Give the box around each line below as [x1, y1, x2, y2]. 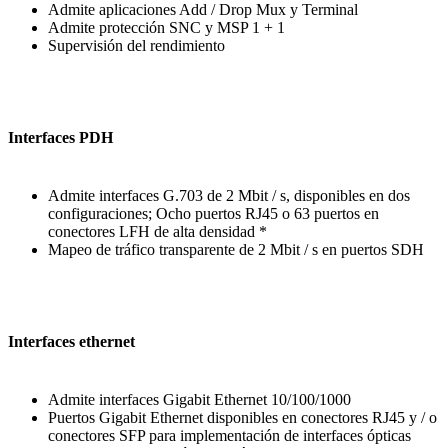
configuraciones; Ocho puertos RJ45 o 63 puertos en [48, 205, 380, 223]
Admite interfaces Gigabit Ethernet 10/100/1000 [48, 391, 352, 409]
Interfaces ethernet [8, 333, 136, 351]
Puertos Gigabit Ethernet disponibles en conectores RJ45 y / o [48, 409, 438, 427]
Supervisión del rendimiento [48, 37, 226, 55]
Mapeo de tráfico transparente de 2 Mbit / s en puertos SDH [48, 241, 425, 259]
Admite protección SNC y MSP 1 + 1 [48, 19, 286, 37]
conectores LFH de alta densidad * [48, 223, 268, 241]
